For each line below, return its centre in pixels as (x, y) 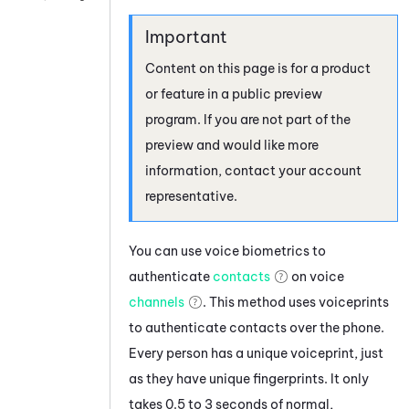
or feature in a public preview (234, 94)
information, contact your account (253, 170)
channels (157, 302)
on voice (316, 276)
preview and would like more (232, 145)
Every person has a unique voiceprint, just (256, 353)
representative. (191, 196)
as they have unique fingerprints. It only (249, 378)
